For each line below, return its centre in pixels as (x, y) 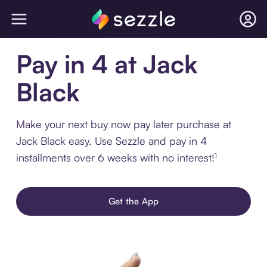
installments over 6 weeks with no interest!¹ (116, 157)
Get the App (133, 201)
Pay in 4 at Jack (107, 64)
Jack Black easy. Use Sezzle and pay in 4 (111, 141)
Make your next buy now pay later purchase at (123, 124)
